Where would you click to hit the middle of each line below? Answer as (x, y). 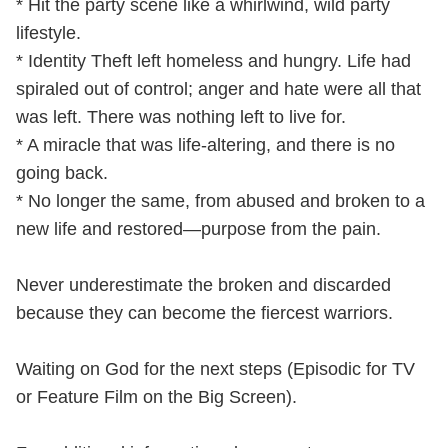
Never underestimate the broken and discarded (203, 285)
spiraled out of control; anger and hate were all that (218, 89)
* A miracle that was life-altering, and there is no (205, 145)
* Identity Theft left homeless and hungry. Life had (213, 61)
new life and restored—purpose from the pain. (198, 229)
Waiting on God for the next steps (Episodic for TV (215, 369)
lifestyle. (48, 33)
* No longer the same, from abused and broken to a (220, 201)
